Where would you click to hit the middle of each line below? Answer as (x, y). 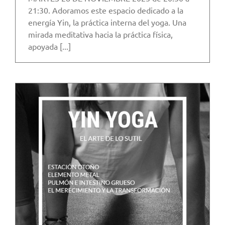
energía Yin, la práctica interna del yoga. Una (107, 22)
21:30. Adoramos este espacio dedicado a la (106, 10)
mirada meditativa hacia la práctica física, (100, 34)
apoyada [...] (49, 46)
